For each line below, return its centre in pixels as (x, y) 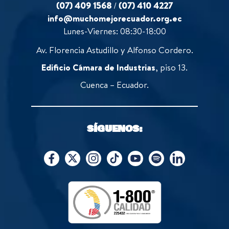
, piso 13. (171, 67)
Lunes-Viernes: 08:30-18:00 (114, 31)
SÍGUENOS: (114, 129)
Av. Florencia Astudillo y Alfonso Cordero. (114, 50)
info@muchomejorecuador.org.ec (114, 18)
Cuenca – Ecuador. (114, 84)
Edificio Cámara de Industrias (98, 67)
